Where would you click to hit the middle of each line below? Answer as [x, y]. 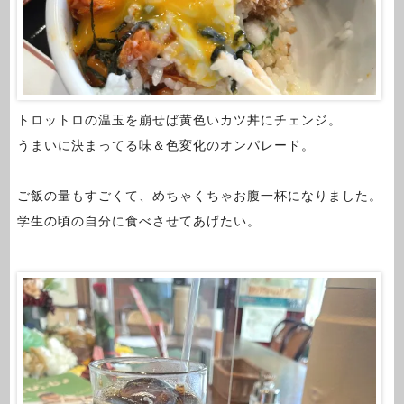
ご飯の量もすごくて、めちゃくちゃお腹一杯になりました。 [199, 196]
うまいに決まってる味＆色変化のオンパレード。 [165, 145]
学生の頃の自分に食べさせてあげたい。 [138, 221]
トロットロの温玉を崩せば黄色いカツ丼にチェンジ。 [179, 119]
